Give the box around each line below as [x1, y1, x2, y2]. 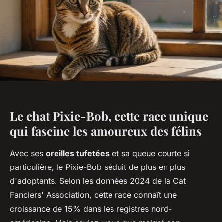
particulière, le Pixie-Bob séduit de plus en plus [10, 162, 185, 172]
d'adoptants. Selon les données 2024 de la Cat [10, 175, 186, 186]
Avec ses [10, 148, 46, 158]
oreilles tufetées [46, 148, 110, 158]
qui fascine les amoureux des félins [10, 122, 202, 139]
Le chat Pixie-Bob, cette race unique [10, 108, 208, 124]
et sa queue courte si [110, 148, 190, 158]
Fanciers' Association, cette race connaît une [10, 189, 177, 200]
